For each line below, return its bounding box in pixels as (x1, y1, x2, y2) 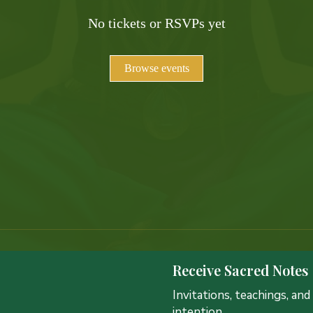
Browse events (124, 62, 189, 74)
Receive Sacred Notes (173, 261, 308, 279)
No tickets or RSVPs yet (87, 15, 226, 31)
